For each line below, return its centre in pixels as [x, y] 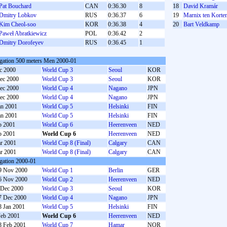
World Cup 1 [58, 170]
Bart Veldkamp [201, 24]
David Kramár [201, 6]
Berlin [116, 170]
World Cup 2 [58, 179]
